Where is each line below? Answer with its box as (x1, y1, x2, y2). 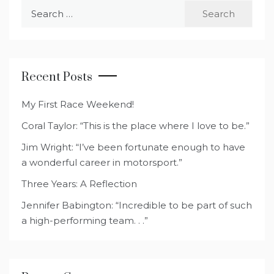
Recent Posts (21, 69, 92, 85)
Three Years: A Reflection (21, 177, 137, 190)
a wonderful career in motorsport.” (21, 156, 182, 168)
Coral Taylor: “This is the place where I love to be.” (21, 119, 250, 131)
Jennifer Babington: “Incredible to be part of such (21, 199, 252, 211)
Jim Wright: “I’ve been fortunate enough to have (21, 141, 245, 153)
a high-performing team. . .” (21, 214, 148, 226)
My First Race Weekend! (21, 98, 134, 110)
